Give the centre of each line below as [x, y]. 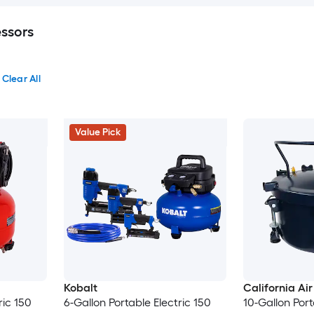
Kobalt [80, 288]
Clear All [21, 79]
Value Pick [97, 132]
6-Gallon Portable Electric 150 [137, 303]
